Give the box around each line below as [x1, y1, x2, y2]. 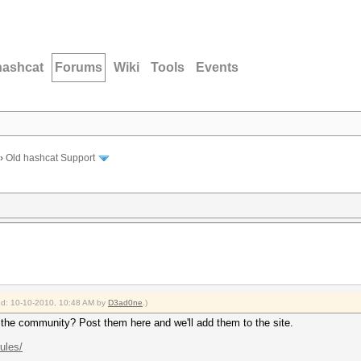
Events [196, 60, 239, 74]
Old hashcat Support [6, 152, 95, 164]
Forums [55, 60, 102, 74]
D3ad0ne [108, 298, 143, 307]
